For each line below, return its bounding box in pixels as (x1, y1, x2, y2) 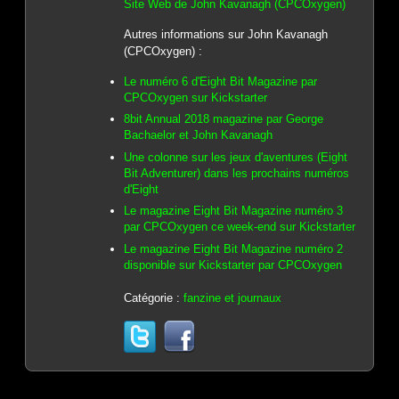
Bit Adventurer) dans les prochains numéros (123, 166, 349, 180)
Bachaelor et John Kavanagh (123, 128, 273, 142)
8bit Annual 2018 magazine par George (123, 112, 323, 126)
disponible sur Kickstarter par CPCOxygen (123, 257, 342, 272)
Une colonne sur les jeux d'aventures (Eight (123, 150, 347, 164)
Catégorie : (123, 290, 183, 305)
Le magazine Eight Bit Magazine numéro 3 (123, 204, 343, 218)
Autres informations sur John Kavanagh (123, 28, 328, 42)
